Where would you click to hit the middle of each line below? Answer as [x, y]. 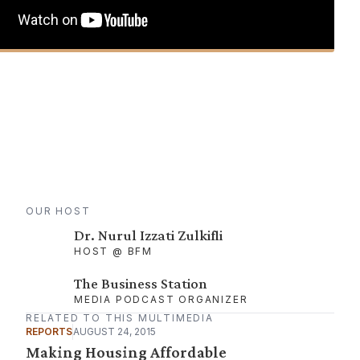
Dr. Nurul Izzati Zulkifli [148, 235]
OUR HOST [58, 211]
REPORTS [49, 332]
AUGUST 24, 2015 [115, 332]
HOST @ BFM [113, 252]
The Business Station [141, 284]
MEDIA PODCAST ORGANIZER [161, 300]
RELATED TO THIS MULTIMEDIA [120, 318]
